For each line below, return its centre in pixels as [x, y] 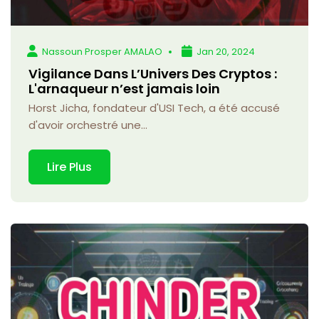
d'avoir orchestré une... [88, 125]
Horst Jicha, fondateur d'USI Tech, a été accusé [154, 108]
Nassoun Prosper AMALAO [103, 51]
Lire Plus [69, 167]
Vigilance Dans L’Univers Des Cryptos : [153, 73]
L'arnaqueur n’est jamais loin [124, 88]
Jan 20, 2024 [226, 51]
